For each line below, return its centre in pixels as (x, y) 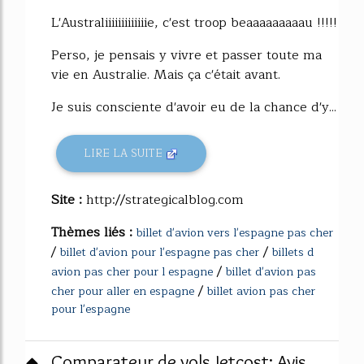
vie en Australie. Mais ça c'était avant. (166, 74)
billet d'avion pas (271, 271)
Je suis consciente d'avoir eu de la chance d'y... (194, 107)
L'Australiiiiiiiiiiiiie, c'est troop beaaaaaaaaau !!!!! (194, 22)
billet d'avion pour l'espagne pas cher (160, 252)
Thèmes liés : (94, 232)
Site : (69, 199)
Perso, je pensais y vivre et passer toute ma (186, 55)
